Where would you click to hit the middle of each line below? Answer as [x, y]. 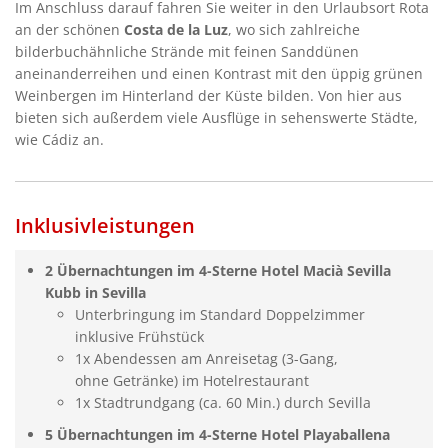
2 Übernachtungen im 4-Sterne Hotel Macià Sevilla [218, 270]
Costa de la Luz [176, 29]
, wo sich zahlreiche [294, 29]
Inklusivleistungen [105, 225]
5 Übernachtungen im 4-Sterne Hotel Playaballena [217, 434]
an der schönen [69, 29]
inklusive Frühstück [139, 336]
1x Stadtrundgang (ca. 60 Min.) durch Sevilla [223, 402]
